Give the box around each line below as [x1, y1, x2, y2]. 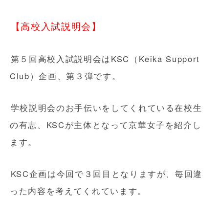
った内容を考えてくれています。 [10, 185, 147, 197]
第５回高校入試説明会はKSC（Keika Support [10, 53, 200, 65]
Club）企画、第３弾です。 [10, 70, 121, 82]
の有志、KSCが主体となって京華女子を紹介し [10, 119, 202, 131]
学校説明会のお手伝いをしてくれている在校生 [10, 102, 202, 113]
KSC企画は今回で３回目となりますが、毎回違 [10, 168, 203, 179]
